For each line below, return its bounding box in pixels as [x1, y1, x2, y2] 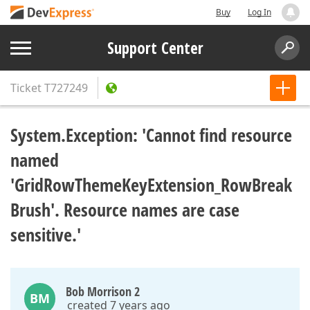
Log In [248, 6, 271, 18]
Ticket [10, 80, 42, 95]
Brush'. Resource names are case [10, 197, 239, 222]
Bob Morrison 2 [66, 283, 140, 300]
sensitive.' [10, 222, 81, 247]
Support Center [107, 37, 203, 59]
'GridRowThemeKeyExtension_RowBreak [10, 172, 292, 197]
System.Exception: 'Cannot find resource [10, 122, 292, 147]
